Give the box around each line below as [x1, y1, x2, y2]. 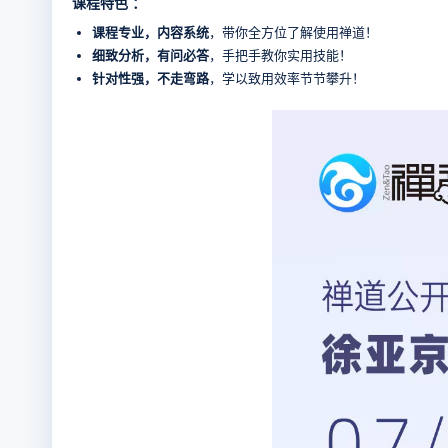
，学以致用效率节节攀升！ [209, 71, 365, 87]
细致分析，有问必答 [92, 48, 209, 64]
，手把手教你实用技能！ [209, 48, 352, 64]
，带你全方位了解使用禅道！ [209, 25, 378, 41]
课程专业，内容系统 [92, 25, 209, 41]
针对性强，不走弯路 [92, 71, 209, 87]
